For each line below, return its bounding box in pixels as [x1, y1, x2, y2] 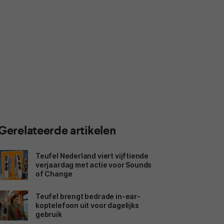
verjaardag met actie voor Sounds [35, 160, 152, 169]
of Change [35, 169, 72, 178]
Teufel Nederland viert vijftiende [35, 151, 149, 160]
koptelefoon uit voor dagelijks [35, 200, 139, 209]
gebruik [35, 209, 62, 218]
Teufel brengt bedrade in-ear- [35, 191, 140, 200]
